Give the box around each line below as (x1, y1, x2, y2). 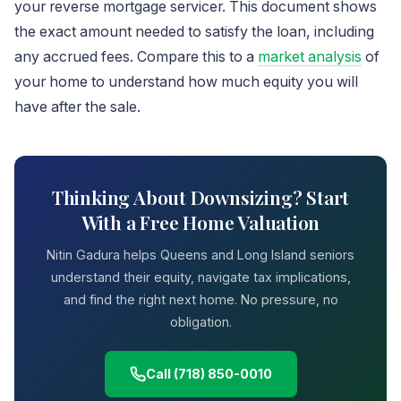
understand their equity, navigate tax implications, (50, 269, 351, 285)
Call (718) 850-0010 (145, 366, 272, 381)
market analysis (258, 48, 362, 65)
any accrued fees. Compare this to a (14, 48, 258, 65)
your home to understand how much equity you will (14, 73, 358, 90)
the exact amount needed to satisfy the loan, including (14, 23, 374, 40)
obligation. (169, 314, 232, 329)
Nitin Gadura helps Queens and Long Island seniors (47, 247, 354, 262)
